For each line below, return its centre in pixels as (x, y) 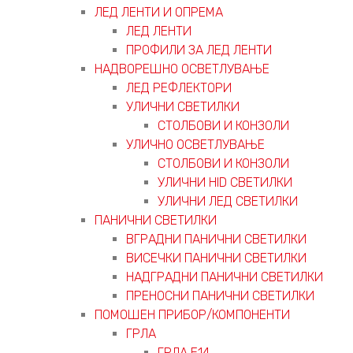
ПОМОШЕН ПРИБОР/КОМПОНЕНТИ (192, 314)
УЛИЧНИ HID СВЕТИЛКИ (225, 182)
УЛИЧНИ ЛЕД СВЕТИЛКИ (228, 201)
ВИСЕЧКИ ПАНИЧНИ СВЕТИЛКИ (216, 258)
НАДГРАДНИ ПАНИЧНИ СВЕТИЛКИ (225, 277)
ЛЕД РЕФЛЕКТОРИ (179, 87)
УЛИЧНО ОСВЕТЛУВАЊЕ (195, 144)
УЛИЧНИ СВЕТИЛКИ (183, 106)
